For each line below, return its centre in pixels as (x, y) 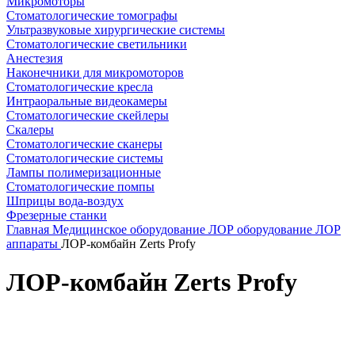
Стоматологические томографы (92, 15)
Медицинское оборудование (130, 229)
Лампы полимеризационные (84, 172)
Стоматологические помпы (80, 187)
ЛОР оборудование (262, 229)
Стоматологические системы (85, 158)
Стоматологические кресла (80, 87)
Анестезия (34, 58)
